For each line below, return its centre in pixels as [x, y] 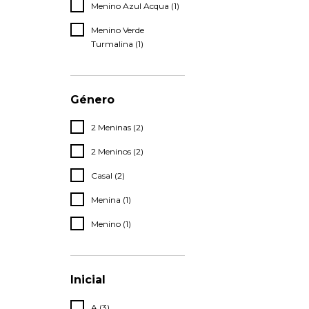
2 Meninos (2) [117, 152]
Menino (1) [111, 224]
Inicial [88, 280]
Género [92, 100]
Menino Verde [118, 30]
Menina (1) [111, 200]
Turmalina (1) [117, 44]
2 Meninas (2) [117, 128]
